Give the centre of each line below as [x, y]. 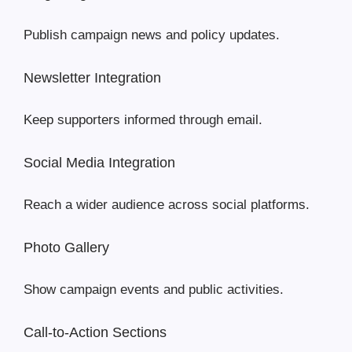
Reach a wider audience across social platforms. [167, 205]
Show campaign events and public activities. [154, 290]
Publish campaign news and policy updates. [152, 35]
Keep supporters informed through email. [143, 120]
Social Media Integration [99, 163]
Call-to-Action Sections [95, 333]
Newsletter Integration [92, 78]
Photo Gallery [66, 248]
